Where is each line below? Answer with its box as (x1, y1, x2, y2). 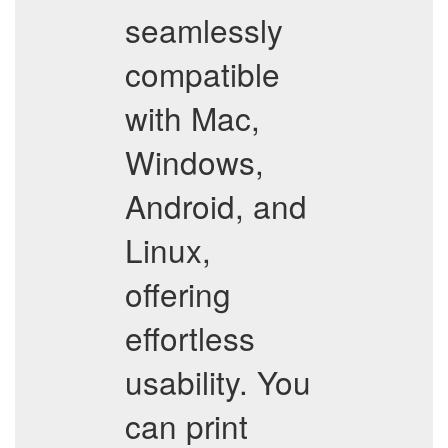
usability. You (125, 359, 311, 404)
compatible (125, 51, 280, 96)
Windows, (125, 139, 264, 184)
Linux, (125, 227, 211, 272)
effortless (125, 315, 255, 360)
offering (125, 271, 231, 316)
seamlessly (125, 7, 283, 52)
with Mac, (125, 95, 260, 140)
